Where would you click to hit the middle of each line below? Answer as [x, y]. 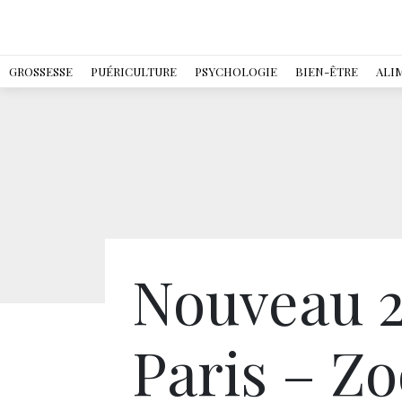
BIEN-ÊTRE [327, 71]
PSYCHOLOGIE [236, 71]
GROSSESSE [41, 71]
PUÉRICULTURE [134, 71]
